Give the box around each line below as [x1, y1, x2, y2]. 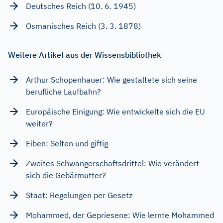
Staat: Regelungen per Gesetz [26, 190, 132, 200]
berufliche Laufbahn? [26, 86, 101, 97]
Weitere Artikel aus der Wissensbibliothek [8, 49, 161, 60]
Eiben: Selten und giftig [26, 138, 108, 148]
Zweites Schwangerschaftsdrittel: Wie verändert [26, 158, 199, 168]
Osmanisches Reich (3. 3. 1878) [26, 20, 141, 31]
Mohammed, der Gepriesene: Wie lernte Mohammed [26, 210, 214, 220]
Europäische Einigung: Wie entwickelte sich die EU [26, 106, 205, 116]
